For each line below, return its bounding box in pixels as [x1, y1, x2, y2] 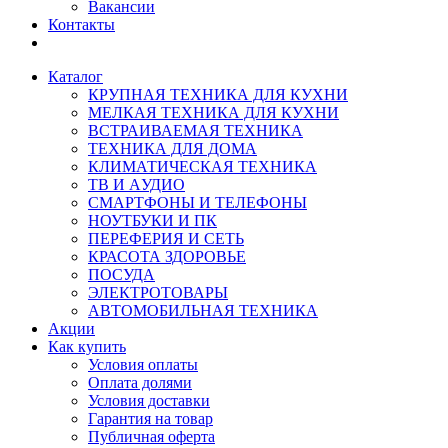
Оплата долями [88, 374, 192, 391]
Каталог [48, 68, 103, 85]
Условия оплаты [88, 356, 198, 373]
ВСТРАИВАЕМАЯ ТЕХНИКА [88, 122, 303, 139]
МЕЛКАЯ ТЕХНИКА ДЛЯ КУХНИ [88, 104, 339, 121]
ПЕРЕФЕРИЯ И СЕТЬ [88, 230, 244, 247]
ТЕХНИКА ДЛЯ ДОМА [88, 140, 257, 157]
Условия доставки [88, 392, 210, 409]
